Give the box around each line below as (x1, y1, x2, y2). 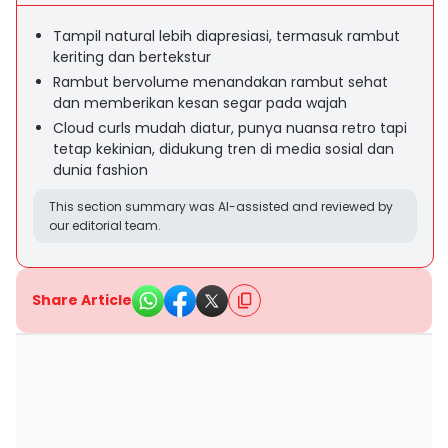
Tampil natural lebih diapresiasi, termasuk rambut (53, 26, 400, 46)
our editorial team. (49, 217, 161, 234)
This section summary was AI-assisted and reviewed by (49, 198, 393, 215)
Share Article (32, 290, 132, 310)
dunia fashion (53, 160, 148, 180)
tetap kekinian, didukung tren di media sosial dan (53, 139, 394, 159)
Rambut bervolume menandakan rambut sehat (53, 72, 388, 92)
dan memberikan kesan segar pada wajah (53, 93, 347, 113)
